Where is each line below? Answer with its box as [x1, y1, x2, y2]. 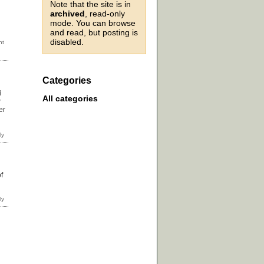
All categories [42, 94, 98, 104]
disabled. [50, 37, 84, 47]
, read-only [85, 9, 125, 18]
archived [50, 9, 85, 18]
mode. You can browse [50, 18, 136, 28]
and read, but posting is [50, 28, 138, 37]
